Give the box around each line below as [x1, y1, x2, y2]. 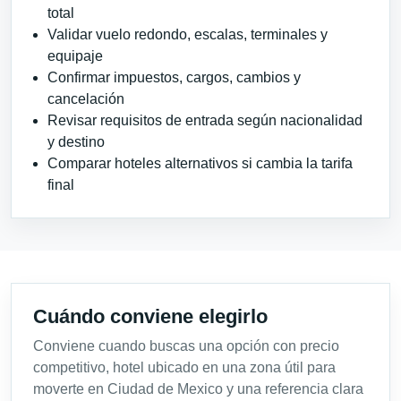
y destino [47, 134, 105, 150]
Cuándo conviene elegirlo [33, 305, 268, 328]
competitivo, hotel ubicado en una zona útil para [33, 360, 336, 376]
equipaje [47, 48, 103, 64]
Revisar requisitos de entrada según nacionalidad [47, 113, 363, 129]
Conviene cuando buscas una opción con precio [33, 338, 339, 354]
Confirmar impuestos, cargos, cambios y [47, 70, 301, 86]
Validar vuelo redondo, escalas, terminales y [47, 27, 328, 43]
